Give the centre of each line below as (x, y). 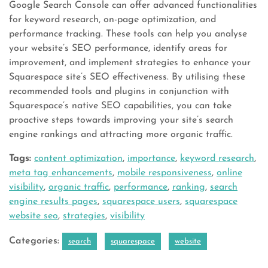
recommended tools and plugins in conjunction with (119, 92)
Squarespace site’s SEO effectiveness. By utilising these (127, 77)
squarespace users (141, 202)
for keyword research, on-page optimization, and (112, 20)
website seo (33, 216)
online (229, 173)
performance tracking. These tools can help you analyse (128, 34)
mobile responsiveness (165, 173)
